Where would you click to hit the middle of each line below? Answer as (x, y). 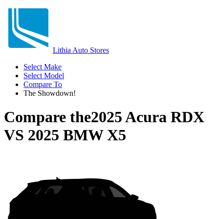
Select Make (43, 67)
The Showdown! (50, 93)
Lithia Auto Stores (81, 50)
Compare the (47, 117)
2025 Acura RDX (148, 117)
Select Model (44, 76)
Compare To (43, 84)
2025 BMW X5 (77, 135)
